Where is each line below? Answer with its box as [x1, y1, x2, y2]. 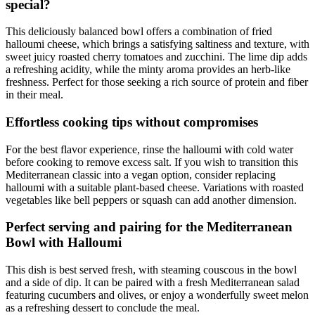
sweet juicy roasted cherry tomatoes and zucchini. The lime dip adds [6, 51, 307, 63]
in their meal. [6, 89, 63, 101]
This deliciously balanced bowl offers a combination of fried [6, 25, 272, 38]
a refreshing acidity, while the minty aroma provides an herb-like [6, 63, 290, 76]
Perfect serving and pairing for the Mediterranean [6, 219, 292, 235]
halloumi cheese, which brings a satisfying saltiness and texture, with [6, 38, 309, 51]
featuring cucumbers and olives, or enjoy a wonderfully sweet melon [6, 289, 309, 302]
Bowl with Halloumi [6, 235, 122, 250]
